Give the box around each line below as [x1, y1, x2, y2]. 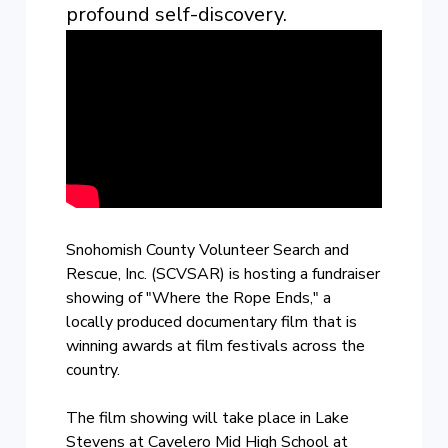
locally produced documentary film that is [66, 310, 358, 333]
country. [66, 358, 121, 381]
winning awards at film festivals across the [66, 334, 366, 357]
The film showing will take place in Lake [66, 406, 350, 429]
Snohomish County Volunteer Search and [66, 238, 350, 261]
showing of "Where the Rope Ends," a [66, 286, 332, 309]
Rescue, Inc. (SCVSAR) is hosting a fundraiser [66, 262, 381, 285]
